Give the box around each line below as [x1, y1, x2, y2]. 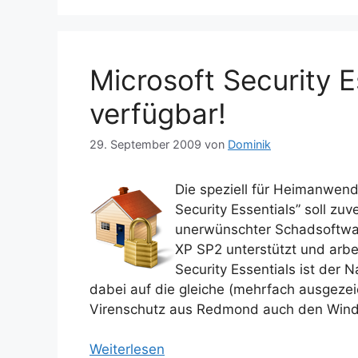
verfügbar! [89, 96, 226, 130]
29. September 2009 [89, 137, 201, 151]
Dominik [228, 137, 271, 151]
